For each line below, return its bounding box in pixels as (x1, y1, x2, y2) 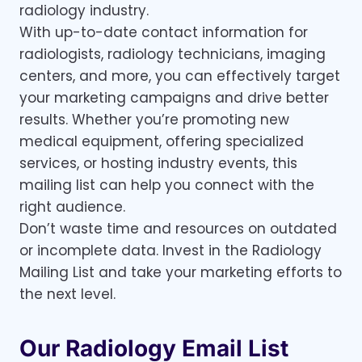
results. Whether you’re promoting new (19, 110, 289, 130)
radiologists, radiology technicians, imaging (19, 44, 326, 65)
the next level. (19, 284, 116, 305)
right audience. (19, 197, 125, 217)
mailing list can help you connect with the (19, 175, 314, 196)
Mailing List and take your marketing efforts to (19, 263, 342, 283)
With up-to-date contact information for (19, 23, 308, 43)
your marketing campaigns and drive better (19, 88, 329, 108)
